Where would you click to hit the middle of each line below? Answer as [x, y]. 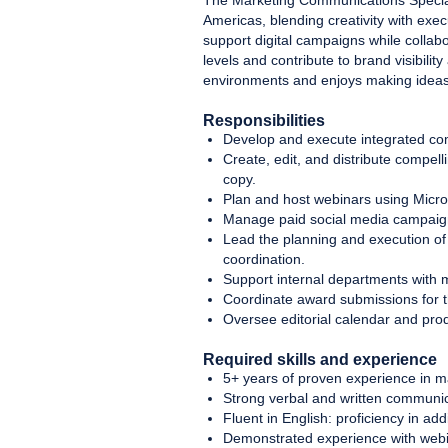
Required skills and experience [320, 359]
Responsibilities [264, 120]
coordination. [264, 259]
